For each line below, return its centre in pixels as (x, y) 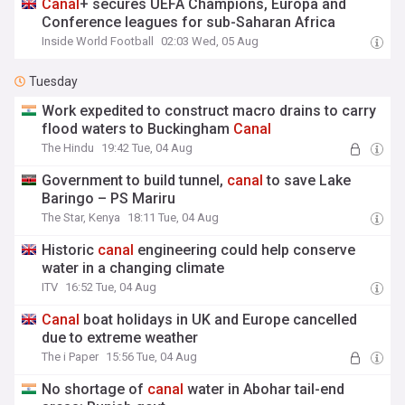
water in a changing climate (133, 268)
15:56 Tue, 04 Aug (152, 357)
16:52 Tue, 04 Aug (111, 287)
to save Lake (307, 180)
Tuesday (53, 81)
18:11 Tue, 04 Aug (174, 217)
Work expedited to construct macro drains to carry (209, 111)
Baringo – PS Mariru (109, 198)
